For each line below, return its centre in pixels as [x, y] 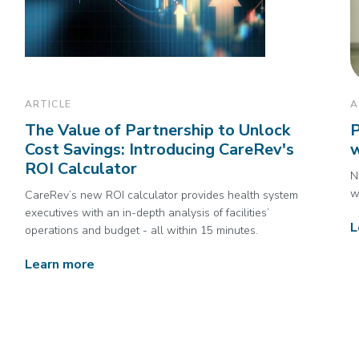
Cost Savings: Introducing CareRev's [159, 149]
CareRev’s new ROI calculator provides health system [161, 195]
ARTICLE [48, 104]
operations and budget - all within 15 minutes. [141, 230]
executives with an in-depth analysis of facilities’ [147, 213]
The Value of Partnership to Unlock [157, 130]
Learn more [59, 264]
